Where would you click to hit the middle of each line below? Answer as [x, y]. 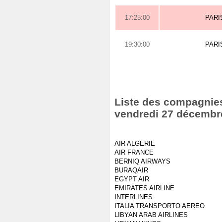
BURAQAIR [131, 170]
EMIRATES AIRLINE [144, 188]
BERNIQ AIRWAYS [142, 161]
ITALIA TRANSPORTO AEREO [160, 206]
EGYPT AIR [132, 179]
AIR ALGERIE [135, 143]
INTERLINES [134, 197]
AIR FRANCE [134, 152]
